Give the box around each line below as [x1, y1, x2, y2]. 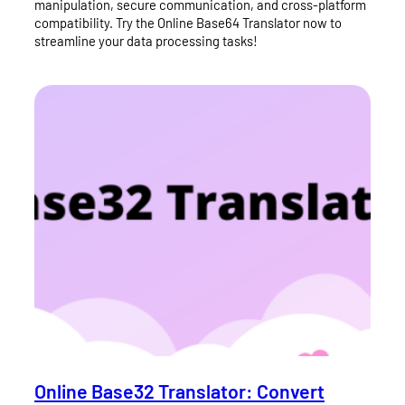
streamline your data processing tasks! [34, 33, 258, 50]
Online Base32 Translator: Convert [34, 380, 325, 403]
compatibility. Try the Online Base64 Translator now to [34, 14, 342, 32]
